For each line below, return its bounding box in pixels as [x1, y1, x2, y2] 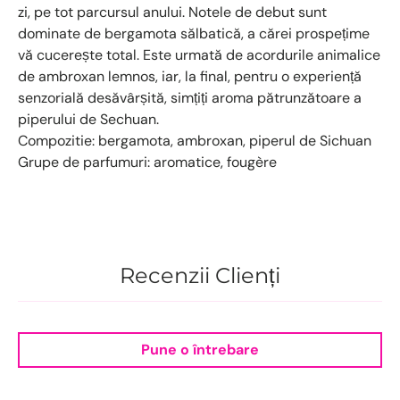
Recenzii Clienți [120, 262, 280, 289]
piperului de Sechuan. [18, 109, 159, 129]
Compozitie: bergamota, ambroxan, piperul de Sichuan [18, 130, 371, 150]
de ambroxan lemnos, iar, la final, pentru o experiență [18, 66, 362, 86]
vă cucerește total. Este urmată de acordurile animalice [18, 45, 380, 64]
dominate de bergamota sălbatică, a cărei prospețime [18, 23, 370, 43]
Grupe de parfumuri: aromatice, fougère [18, 152, 277, 171]
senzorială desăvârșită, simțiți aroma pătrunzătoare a [18, 87, 362, 107]
